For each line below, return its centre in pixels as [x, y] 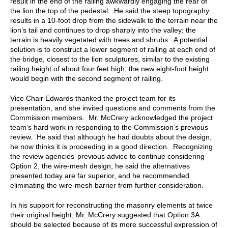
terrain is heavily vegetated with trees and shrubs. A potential [109, 39]
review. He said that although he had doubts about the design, [111, 137]
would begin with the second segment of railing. [87, 78]
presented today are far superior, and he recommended [100, 175]
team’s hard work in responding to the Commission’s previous [109, 127]
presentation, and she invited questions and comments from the [113, 108]
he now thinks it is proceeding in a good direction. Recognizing [111, 146]
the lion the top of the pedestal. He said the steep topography [110, 10]
